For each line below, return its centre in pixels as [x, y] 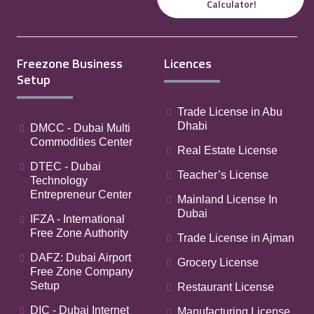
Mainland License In [227, 199]
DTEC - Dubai [66, 166]
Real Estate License [227, 150]
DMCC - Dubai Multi [80, 128]
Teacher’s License [223, 175]
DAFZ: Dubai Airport [81, 258]
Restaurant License [226, 287]
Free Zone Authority [79, 233]
